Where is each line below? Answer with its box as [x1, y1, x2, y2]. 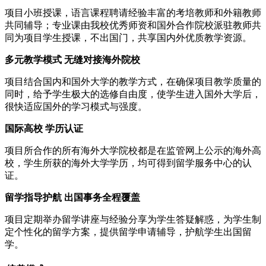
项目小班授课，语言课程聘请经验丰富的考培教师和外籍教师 [5, 7, 261, 18]
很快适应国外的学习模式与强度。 [5, 101, 147, 112]
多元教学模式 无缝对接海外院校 [5, 54, 140, 65]
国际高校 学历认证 [5, 123, 83, 134]
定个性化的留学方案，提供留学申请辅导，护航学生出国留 [5, 226, 252, 237]
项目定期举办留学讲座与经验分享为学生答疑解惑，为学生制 [5, 214, 261, 224]
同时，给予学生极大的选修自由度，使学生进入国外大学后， [5, 88, 261, 99]
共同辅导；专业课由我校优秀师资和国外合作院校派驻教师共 [5, 20, 261, 30]
